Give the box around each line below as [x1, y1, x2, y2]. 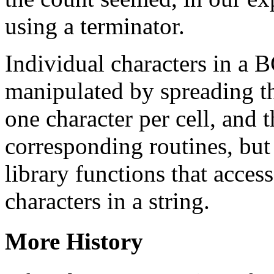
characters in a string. [5, 187, 210, 214]
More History [5, 228, 143, 254]
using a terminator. [5, 12, 185, 39]
